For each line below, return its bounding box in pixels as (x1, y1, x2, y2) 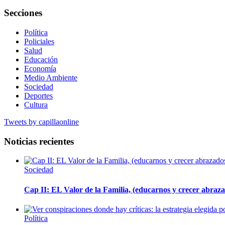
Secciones (4, 8, 42, 19)
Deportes (24, 91, 53, 100)
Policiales (24, 37, 54, 46)
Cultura (24, 100, 48, 109)
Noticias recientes (4, 136, 74, 147)
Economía (24, 64, 56, 73)
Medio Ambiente (24, 73, 77, 82)
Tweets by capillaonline (4, 118, 79, 127)
